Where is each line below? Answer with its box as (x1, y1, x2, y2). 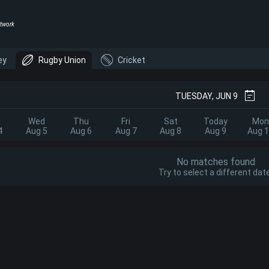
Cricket (118, 55, 145, 65)
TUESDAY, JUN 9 (175, 91, 238, 101)
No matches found (176, 156, 255, 168)
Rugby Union (38, 55, 86, 65)
